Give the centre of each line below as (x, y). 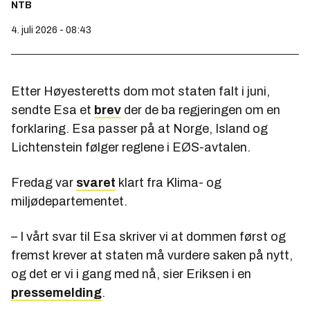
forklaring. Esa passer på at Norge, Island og (139, 128)
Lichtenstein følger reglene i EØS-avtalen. (131, 147)
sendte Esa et (53, 110)
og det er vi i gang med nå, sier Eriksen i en (131, 274)
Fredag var (44, 182)
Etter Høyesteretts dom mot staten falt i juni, (140, 91)
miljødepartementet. (69, 201)
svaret (96, 182)
